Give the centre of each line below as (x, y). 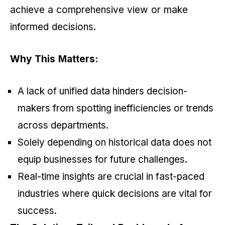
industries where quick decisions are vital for (115, 194)
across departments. (64, 126)
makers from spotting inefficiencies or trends (116, 108)
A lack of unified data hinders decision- (102, 91)
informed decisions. (54, 27)
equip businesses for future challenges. (104, 160)
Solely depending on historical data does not (115, 143)
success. (37, 211)
